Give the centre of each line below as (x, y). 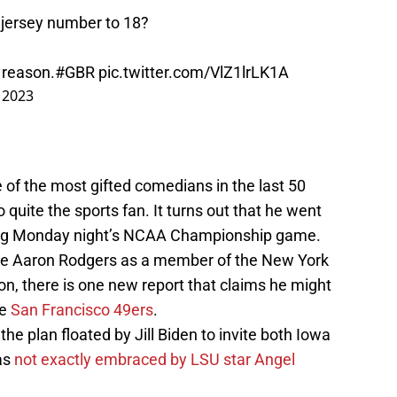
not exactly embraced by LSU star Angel (155, 360)
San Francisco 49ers (82, 310)
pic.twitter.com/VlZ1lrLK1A (194, 73)
